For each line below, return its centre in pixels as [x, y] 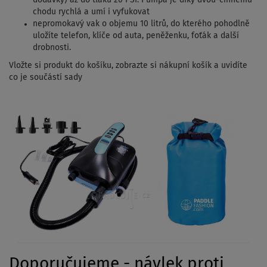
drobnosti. [52, 47]
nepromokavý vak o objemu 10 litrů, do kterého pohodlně [141, 24]
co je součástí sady [46, 77]
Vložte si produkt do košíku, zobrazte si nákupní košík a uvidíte [128, 65]
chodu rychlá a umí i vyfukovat [91, 12]
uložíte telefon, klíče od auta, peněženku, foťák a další [136, 35]
